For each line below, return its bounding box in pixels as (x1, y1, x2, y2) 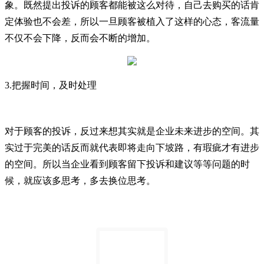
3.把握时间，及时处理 (5, 80, 97, 90)
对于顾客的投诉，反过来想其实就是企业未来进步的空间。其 (5, 126, 259, 136)
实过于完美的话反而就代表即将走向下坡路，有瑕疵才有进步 (5, 143, 259, 153)
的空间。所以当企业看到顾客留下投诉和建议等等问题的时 (5, 159, 250, 169)
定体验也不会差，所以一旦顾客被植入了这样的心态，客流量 (5, 16, 259, 27)
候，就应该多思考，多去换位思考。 (5, 176, 156, 186)
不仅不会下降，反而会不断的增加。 (5, 33, 156, 43)
